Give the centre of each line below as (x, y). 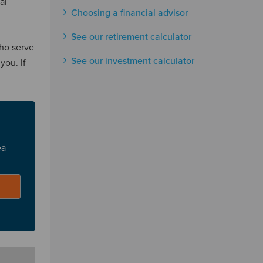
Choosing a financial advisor (129, 13)
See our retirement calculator (131, 37)
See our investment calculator (133, 61)
